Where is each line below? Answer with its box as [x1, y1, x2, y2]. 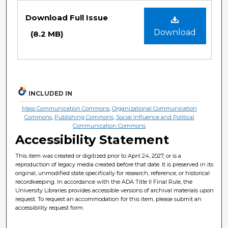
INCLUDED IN [28, 89, 73, 97]
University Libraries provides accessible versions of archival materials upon [15, 186, 214, 194]
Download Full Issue [25, 12, 108, 22]
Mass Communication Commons [21, 104, 109, 112]
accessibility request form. [15, 204, 84, 211]
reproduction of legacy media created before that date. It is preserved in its [15, 160, 214, 168]
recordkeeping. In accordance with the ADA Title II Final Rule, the [15, 178, 193, 185]
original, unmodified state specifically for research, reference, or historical [15, 169, 210, 177]
